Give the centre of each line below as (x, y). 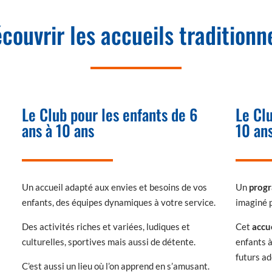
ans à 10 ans (58, 131)
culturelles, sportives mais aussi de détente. (108, 242)
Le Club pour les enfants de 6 (110, 115)
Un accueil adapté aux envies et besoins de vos (114, 187)
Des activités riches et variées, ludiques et (106, 227)
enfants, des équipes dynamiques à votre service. (118, 202)
